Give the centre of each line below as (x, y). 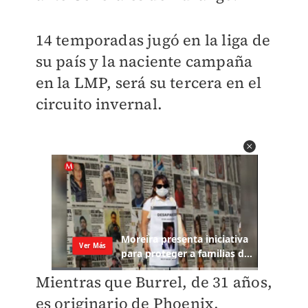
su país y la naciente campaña (144, 61)
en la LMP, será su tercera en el (148, 82)
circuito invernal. (99, 103)
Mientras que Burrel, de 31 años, (154, 282)
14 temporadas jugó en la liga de (153, 40)
